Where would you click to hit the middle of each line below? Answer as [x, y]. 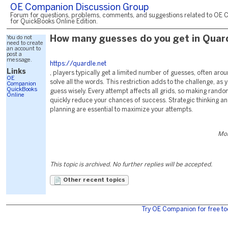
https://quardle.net [78, 64]
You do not [19, 38]
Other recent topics [93, 180]
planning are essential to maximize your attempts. [121, 110]
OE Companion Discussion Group [79, 8]
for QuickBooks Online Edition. [54, 22]
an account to [24, 49]
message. [19, 60]
